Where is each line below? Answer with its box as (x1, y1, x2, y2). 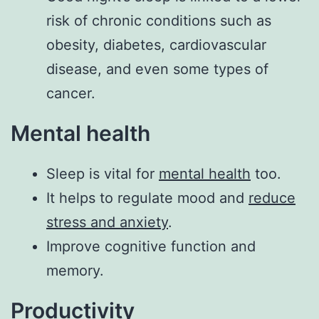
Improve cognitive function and (46, 238, 256, 256)
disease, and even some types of (46, 61, 268, 78)
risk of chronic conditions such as (46, 12, 271, 30)
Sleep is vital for (46, 165, 159, 183)
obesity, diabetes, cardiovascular (46, 36, 266, 54)
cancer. (46, 85, 95, 103)
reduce (249, 189, 296, 207)
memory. (46, 262, 104, 280)
